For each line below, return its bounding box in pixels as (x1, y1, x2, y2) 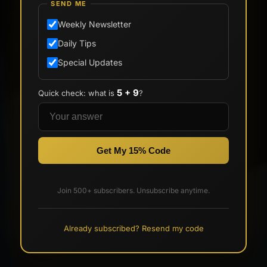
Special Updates (58, 57, 122, 67)
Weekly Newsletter (58, 19, 131, 29)
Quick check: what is (38, 88, 117, 98)
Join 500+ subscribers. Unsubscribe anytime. (57, 186, 210, 195)
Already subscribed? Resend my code (63, 223, 204, 233)
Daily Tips (58, 38, 96, 48)
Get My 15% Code (97, 145, 170, 156)
